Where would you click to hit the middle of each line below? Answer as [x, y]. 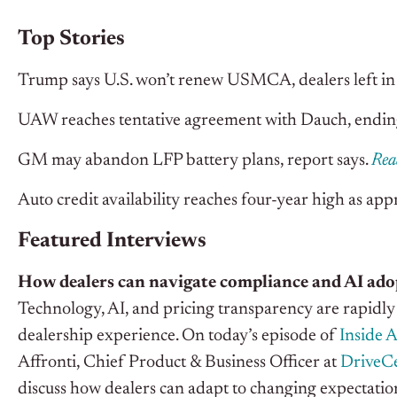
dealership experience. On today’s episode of [179, 336]
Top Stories [74, 39]
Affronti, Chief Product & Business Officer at [179, 363]
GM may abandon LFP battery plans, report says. [195, 161]
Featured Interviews [112, 241]
